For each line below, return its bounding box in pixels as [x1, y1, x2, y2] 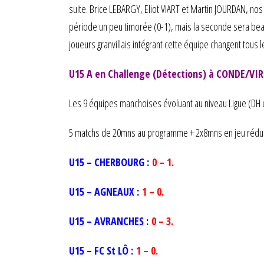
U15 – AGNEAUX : [69, 184, 142, 199]
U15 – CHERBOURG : [69, 155, 152, 169]
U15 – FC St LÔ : [69, 243, 136, 258]
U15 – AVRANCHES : [69, 214, 151, 228]
